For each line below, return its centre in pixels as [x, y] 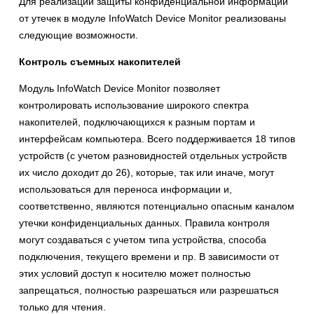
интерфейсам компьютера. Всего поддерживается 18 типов [157, 138]
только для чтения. [62, 307]
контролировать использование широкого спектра [134, 105]
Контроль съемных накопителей [100, 61]
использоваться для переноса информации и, [125, 189]
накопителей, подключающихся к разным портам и [137, 122]
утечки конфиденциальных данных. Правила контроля [144, 223]
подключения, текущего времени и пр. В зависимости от [149, 256]
